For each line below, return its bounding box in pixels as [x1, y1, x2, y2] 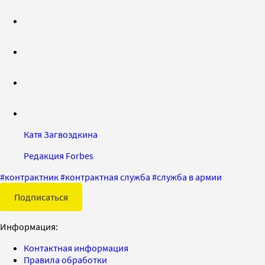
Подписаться [14, 190, 68, 203]
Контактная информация [24, 241, 128, 254]
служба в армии [157, 170, 222, 183]
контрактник [5, 170, 59, 183]
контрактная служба [65, 170, 150, 183]
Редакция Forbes [24, 149, 93, 161]
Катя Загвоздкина [24, 128, 98, 140]
